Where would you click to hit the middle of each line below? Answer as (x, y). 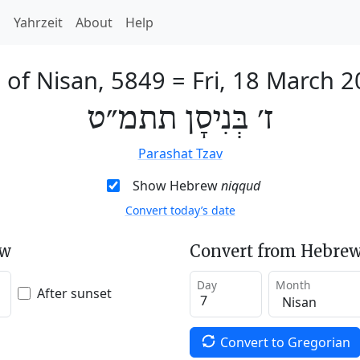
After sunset (74, 293)
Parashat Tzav (180, 153)
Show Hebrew (176, 186)
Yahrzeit (38, 22)
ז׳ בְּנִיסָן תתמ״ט (180, 120)
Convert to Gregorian (285, 342)
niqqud (240, 186)
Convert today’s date (180, 210)
